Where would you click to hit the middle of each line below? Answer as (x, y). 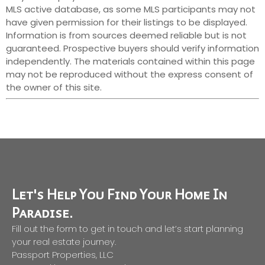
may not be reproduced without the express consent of (130, 74)
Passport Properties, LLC (63, 255)
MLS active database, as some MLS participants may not (131, 9)
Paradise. (42, 213)
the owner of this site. (54, 87)
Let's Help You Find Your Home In (119, 195)
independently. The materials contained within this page (130, 61)
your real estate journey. (64, 242)
